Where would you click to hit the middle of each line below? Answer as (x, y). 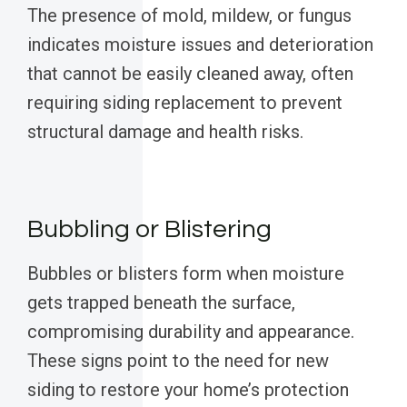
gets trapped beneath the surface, (161, 303)
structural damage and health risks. (165, 132)
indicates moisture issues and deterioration (200, 45)
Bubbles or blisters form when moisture (186, 274)
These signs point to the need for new (178, 361)
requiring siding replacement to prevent (185, 103)
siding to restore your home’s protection (188, 390)
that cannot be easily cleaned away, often (190, 74)
